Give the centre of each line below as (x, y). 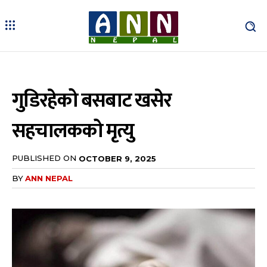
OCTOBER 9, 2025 (117, 158)
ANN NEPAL (49, 178)
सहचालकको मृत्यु (73, 131)
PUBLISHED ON (44, 158)
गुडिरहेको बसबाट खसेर (91, 101)
